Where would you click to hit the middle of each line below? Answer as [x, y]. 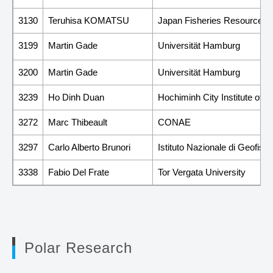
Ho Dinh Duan [76, 97]
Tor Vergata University [202, 172]
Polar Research [78, 247]
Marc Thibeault [78, 122]
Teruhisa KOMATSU [89, 20]
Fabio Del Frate [79, 172]
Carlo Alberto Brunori [89, 147]
